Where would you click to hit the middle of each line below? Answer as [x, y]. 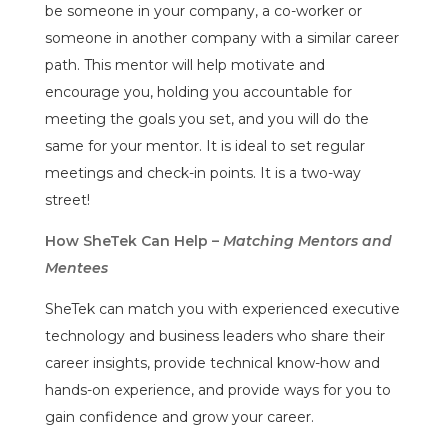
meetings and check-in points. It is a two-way [202, 172]
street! [67, 199]
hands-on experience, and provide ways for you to [217, 389]
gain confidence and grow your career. [179, 416]
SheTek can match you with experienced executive [222, 308]
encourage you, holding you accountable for [198, 91]
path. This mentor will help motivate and [184, 64]
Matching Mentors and [307, 240]
